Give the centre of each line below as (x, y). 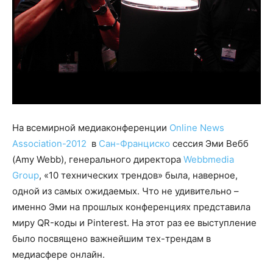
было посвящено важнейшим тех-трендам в (112, 239)
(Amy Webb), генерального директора (98, 160)
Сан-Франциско (134, 144)
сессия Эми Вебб (209, 144)
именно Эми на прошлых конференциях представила (131, 207)
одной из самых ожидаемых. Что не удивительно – (126, 191)
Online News (197, 128)
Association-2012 (49, 144)
